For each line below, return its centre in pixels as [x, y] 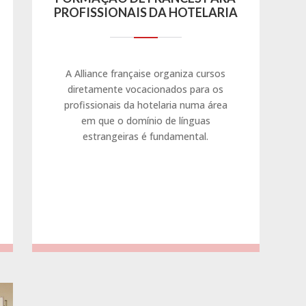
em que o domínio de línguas [145, 120]
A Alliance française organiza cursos [146, 73]
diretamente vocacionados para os [146, 89]
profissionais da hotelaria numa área [145, 105]
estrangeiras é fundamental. [146, 136]
